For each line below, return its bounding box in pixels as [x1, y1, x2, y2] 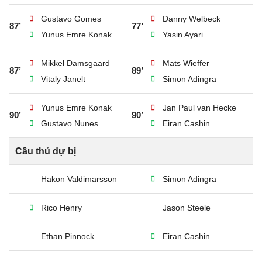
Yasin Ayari [163, 30, 203, 39]
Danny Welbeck [163, 14, 220, 23]
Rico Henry [41, 203, 82, 212]
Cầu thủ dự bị [15, 146, 76, 156]
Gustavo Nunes [41, 119, 98, 128]
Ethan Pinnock [41, 232, 94, 241]
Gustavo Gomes [41, 14, 101, 23]
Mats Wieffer [163, 58, 209, 68]
